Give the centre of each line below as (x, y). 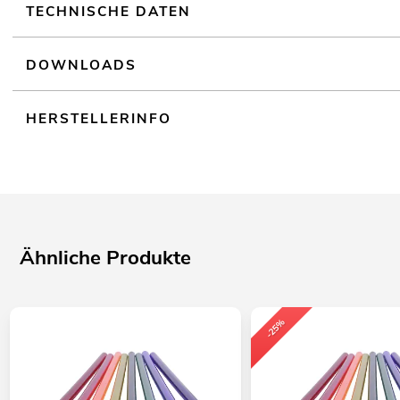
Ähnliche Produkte (106, 257)
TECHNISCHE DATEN (109, 12)
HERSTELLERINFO (99, 118)
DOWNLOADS (82, 64)
